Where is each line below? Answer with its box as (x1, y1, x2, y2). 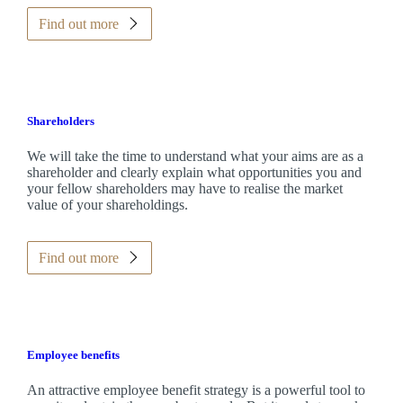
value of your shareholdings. (26, 196, 188, 212)
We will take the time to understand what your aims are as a (26, 148, 363, 164)
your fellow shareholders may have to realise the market (26, 180, 343, 196)
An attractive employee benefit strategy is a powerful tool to (26, 382, 365, 399)
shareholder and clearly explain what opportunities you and (26, 164, 362, 180)
